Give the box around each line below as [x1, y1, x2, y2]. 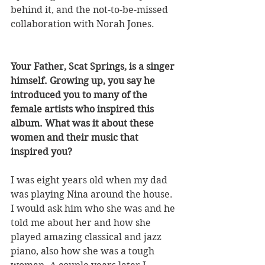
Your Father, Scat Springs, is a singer [11, 61, 177, 72]
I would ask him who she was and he [11, 203, 177, 214]
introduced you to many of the [11, 89, 150, 101]
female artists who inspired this [11, 104, 156, 115]
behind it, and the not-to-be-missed [11, 4, 170, 15]
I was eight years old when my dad [11, 174, 170, 186]
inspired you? [11, 146, 75, 157]
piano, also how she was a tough [11, 245, 157, 257]
